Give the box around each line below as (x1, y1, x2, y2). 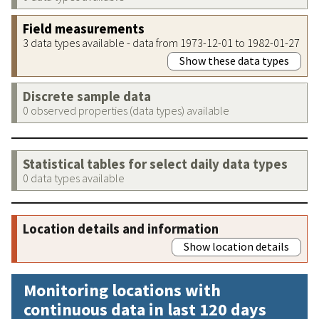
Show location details (184, 239, 289, 253)
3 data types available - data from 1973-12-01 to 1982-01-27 (23, 35, 300, 50)
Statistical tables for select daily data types (23, 155, 288, 172)
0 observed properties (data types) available (23, 103, 229, 117)
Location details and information (23, 220, 219, 237)
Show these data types (179, 53, 289, 68)
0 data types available (23, 170, 125, 185)
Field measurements (23, 20, 145, 37)
